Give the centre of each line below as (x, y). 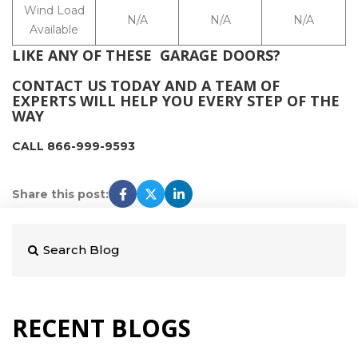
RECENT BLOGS (101, 328)
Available (54, 30)
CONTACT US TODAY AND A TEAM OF (146, 86)
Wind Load (54, 10)
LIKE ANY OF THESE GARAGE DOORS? (146, 55)
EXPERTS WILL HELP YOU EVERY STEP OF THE (176, 101)
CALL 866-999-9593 (74, 146)
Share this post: (60, 194)
